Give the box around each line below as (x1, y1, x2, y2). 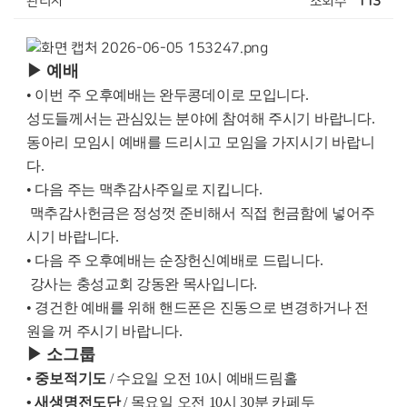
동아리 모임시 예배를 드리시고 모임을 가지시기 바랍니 (26, 134, 375, 150)
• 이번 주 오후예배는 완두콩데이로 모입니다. (26, 86, 309, 103)
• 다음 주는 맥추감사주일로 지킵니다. (26, 181, 263, 197)
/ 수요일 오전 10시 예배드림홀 (109, 370, 298, 386)
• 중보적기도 (26, 370, 110, 386)
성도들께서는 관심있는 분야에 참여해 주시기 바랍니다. (26, 110, 375, 126)
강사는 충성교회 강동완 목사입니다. (26, 275, 257, 292)
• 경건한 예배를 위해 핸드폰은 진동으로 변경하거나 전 (26, 299, 370, 315)
